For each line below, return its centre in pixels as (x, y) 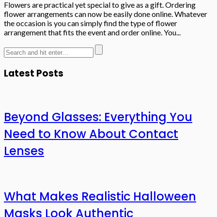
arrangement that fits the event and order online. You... (92, 32)
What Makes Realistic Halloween (100, 196)
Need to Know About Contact (91, 134)
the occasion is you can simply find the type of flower (91, 23)
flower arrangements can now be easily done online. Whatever (106, 14)
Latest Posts (34, 74)
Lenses (24, 151)
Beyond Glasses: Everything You (98, 117)
